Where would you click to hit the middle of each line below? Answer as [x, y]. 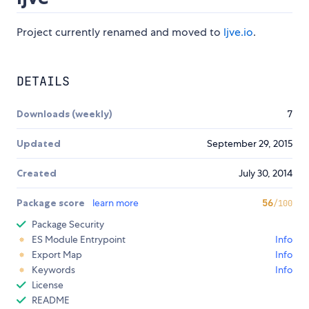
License [48, 285]
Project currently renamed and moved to [120, 32]
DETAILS [43, 81]
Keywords [53, 270]
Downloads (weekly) [64, 114]
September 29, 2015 [250, 144]
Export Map [57, 255]
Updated [39, 144]
